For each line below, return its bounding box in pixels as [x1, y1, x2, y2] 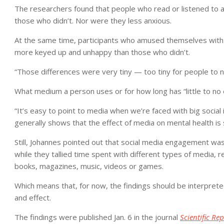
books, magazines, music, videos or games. [14, 161, 163, 171]
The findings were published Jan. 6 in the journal [14, 212, 180, 222]
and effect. [14, 192, 51, 202]
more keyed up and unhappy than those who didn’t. [14, 47, 190, 57]
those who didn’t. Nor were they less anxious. [14, 15, 171, 25]
